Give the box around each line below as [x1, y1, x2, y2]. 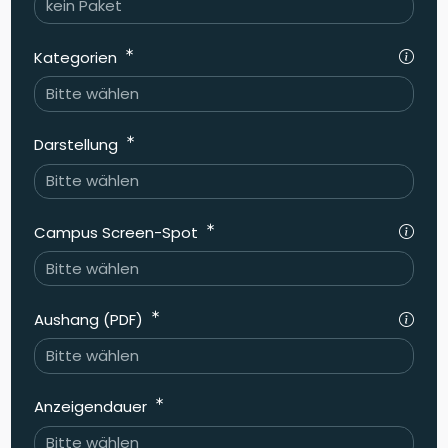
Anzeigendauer [33, 396, 151, 418]
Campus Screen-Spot [33, 221, 202, 243]
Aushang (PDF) [33, 308, 147, 330]
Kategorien [33, 46, 121, 68]
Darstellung [33, 134, 122, 156]
